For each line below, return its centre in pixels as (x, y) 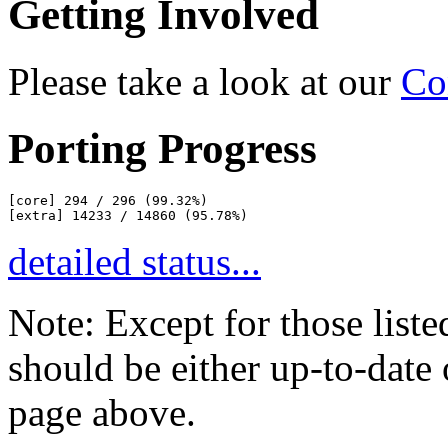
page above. (102, 413)
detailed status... (134, 262)
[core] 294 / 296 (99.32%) (108, 201)
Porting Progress (162, 149)
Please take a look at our (204, 82)
